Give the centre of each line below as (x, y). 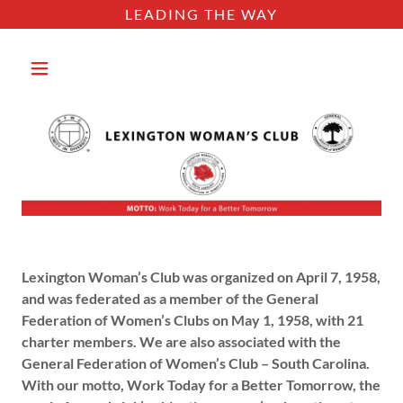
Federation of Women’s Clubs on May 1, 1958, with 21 (193, 320)
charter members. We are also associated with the (181, 342)
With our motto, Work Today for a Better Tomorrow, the (201, 385)
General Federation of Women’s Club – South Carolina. (196, 363)
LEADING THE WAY (201, 14)
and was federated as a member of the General (170, 299)
